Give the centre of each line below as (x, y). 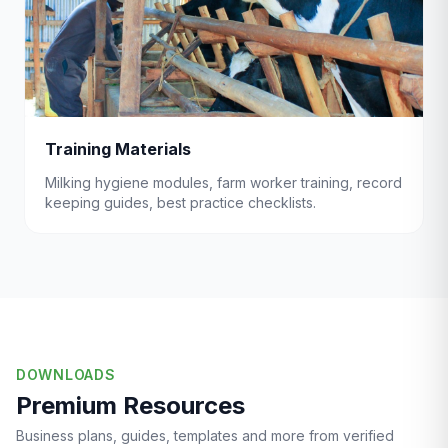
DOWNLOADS (66, 374)
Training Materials (118, 149)
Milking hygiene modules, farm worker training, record (223, 182)
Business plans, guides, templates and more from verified (205, 435)
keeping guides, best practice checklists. (180, 202)
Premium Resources (130, 405)
